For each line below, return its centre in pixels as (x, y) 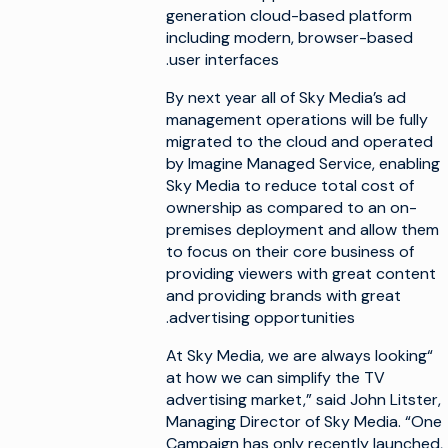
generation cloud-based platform (289, 15)
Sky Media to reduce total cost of (290, 185)
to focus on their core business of (290, 251)
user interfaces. (224, 59)
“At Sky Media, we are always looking (296, 355)
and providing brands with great (283, 295)
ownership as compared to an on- (291, 207)
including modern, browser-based (289, 37)
